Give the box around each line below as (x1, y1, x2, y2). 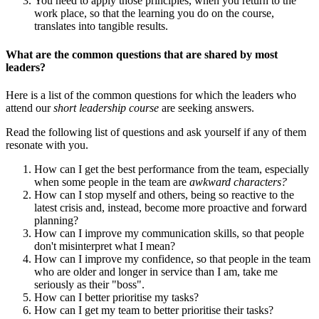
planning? (34, 214, 78, 226)
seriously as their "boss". (34, 278, 145, 291)
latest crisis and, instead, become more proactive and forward (34, 202, 307, 214)
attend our (6, 102, 53, 114)
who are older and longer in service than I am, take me (34, 266, 278, 278)
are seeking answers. (162, 102, 254, 114)
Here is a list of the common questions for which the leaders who (6, 89, 296, 101)
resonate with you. (6, 139, 88, 151)
